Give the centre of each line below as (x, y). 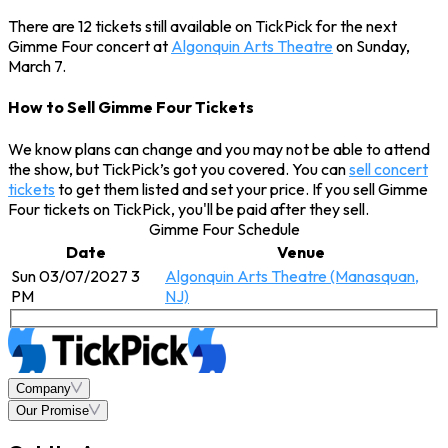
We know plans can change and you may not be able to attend (219, 148)
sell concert (388, 168)
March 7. (37, 65)
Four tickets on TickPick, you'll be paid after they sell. (188, 208)
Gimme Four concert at (89, 45)
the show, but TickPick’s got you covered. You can (178, 168)
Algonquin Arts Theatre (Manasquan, (292, 275)
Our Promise (52, 411)
